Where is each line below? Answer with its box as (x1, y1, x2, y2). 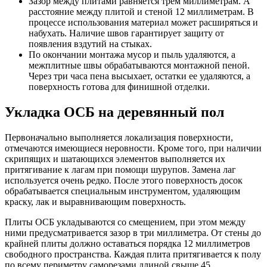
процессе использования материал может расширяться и (29, 17, 258, 28)
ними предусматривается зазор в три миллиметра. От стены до (5, 228, 261, 238)
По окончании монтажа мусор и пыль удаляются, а (29, 49, 235, 60)
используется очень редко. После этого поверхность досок (5, 175, 243, 186)
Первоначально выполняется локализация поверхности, (5, 132, 233, 143)
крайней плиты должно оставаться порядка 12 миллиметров (5, 238, 250, 249)
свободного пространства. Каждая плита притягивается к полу (5, 249, 261, 260)
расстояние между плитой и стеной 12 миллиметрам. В (29, 7, 254, 17)
